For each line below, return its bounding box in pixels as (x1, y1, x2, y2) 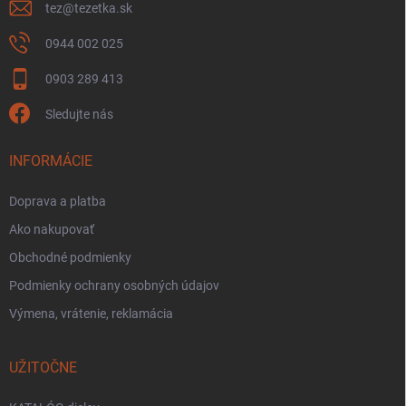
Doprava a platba (9, 193, 106, 208)
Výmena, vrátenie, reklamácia (9, 305, 173, 321)
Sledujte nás (45, 106, 113, 121)
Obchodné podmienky (9, 249, 131, 265)
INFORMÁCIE (9, 151, 92, 169)
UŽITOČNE (9, 358, 77, 376)
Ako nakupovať (9, 221, 94, 237)
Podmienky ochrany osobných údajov (9, 277, 219, 293)
